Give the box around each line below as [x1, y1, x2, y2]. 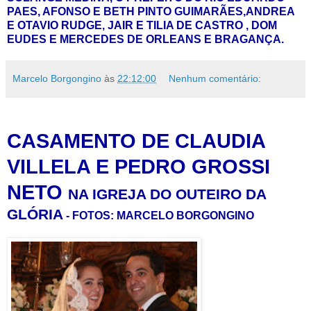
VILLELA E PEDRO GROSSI [7, 155, 270, 178]
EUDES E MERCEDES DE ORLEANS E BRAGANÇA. [7, 33, 284, 45]
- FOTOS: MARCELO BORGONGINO [66, 209, 254, 221]
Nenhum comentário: [169, 72, 262, 84]
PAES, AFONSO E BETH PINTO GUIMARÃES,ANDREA [7, 5, 294, 17]
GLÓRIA [7, 205, 63, 222]
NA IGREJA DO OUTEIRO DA [68, 185, 266, 202]
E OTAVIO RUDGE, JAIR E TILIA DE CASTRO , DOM [7, 19, 277, 31]
